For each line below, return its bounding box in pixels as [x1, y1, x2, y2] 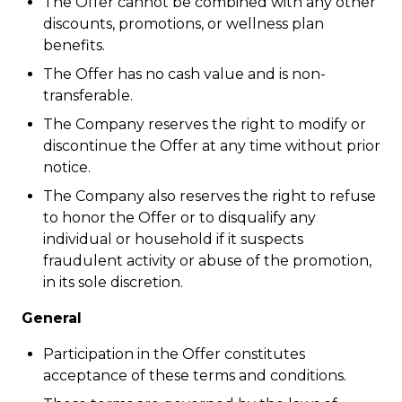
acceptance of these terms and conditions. [43, 367, 346, 384]
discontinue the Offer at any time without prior [43, 137, 380, 154]
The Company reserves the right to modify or [43, 116, 366, 133]
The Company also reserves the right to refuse [43, 188, 376, 205]
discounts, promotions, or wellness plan [43, 15, 324, 32]
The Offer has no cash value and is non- [43, 66, 326, 83]
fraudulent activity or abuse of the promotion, [43, 252, 371, 269]
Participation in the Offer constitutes [43, 345, 305, 363]
